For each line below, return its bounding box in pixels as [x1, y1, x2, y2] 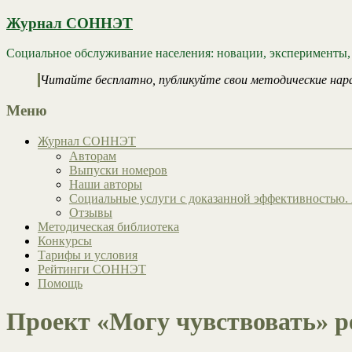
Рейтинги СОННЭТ [38, 262, 146, 276]
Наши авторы [69, 177, 142, 191]
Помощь [38, 276, 82, 290]
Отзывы [69, 205, 112, 219]
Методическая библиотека [38, 219, 179, 233]
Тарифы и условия [38, 247, 137, 262]
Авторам [69, 148, 116, 163]
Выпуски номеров [69, 163, 167, 177]
